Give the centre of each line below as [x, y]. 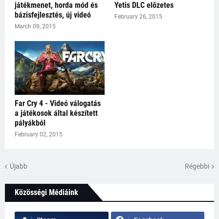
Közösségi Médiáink [46, 193]
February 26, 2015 [138, 17]
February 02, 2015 [39, 135]
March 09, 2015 [35, 27]
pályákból [30, 123]
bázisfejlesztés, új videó [53, 15]
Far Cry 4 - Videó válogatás [58, 104]
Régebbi [197, 166]
